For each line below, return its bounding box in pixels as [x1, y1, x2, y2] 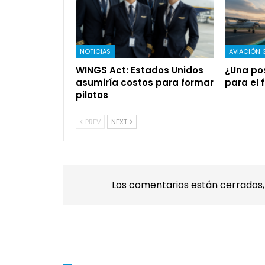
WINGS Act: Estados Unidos [76, 63, 203, 76]
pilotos [76, 88, 108, 101]
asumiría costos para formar [76, 76, 214, 89]
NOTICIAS [80, 46, 111, 56]
